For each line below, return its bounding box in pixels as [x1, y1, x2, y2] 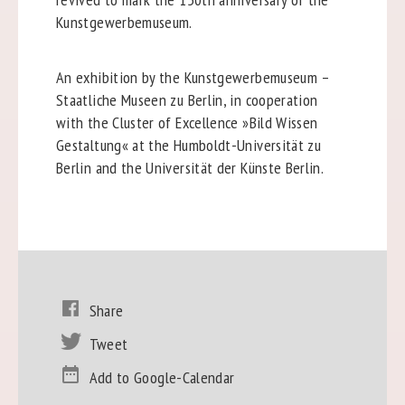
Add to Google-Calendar [89, 366, 235, 388]
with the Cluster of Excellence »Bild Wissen [55, 111, 318, 133]
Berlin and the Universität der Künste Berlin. [55, 156, 325, 178]
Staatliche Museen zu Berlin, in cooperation [55, 89, 318, 110]
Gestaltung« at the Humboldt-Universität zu [55, 134, 322, 155]
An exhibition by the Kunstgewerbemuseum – [55, 66, 330, 88]
